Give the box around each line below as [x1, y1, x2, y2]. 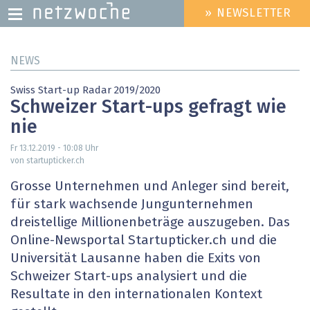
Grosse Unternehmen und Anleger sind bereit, [10, 180, 289, 194]
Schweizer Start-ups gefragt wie [10, 98, 286, 118]
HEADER [172, 13, 214, 25]
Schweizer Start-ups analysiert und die [10, 270, 247, 284]
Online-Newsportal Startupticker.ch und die [10, 234, 277, 248]
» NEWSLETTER [205, 8, 292, 20]
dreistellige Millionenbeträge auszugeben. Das [10, 216, 290, 230]
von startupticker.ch [10, 157, 84, 166]
